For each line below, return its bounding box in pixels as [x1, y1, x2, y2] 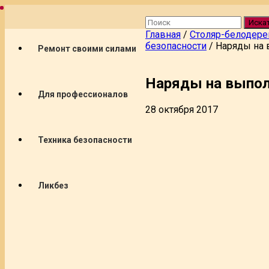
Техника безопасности [38, 135, 132, 145]
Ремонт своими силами [38, 44, 136, 53]
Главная [145, 29, 181, 40]
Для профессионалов [38, 89, 128, 99]
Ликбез [38, 181, 68, 190]
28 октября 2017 [145, 103, 218, 115]
